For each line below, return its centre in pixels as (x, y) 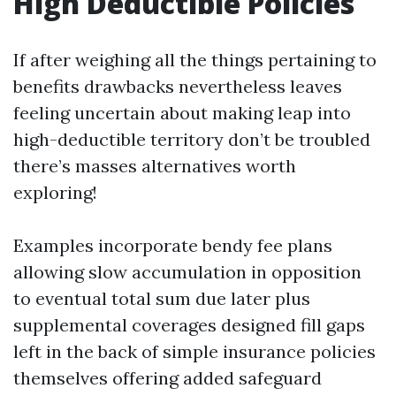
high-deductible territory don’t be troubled (192, 139)
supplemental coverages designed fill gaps (189, 325)
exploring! (55, 192)
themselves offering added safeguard (168, 378)
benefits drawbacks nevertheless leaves (178, 86)
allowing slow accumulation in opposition (187, 272)
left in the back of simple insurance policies (194, 351)
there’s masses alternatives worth (155, 166)
